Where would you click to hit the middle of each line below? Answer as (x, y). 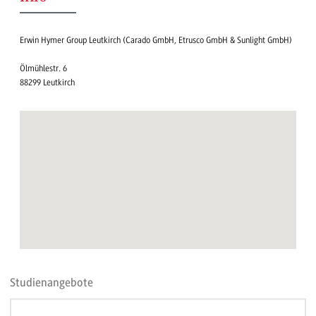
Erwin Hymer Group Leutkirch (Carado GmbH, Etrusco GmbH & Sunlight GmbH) (156, 41)
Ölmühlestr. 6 (43, 69)
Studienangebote (51, 283)
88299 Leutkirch (47, 83)
